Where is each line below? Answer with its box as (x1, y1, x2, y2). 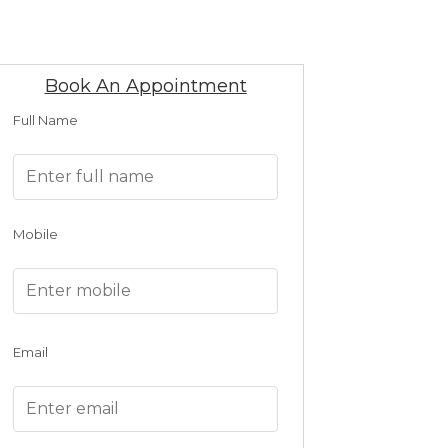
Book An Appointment (44, 75, 247, 97)
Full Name (13, 112, 79, 128)
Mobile (13, 226, 59, 243)
